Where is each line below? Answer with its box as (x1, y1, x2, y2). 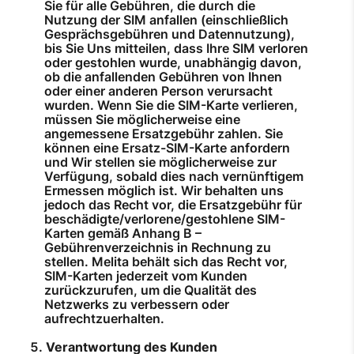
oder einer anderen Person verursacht (44, 83, 273, 100)
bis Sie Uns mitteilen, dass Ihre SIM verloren (44, 40, 308, 57)
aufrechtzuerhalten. (44, 311, 164, 327)
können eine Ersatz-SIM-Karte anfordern (44, 140, 290, 156)
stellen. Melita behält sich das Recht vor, (44, 254, 288, 270)
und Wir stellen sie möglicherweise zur (44, 154, 277, 171)
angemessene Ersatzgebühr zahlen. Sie (44, 126, 283, 142)
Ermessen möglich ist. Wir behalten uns (44, 183, 284, 199)
